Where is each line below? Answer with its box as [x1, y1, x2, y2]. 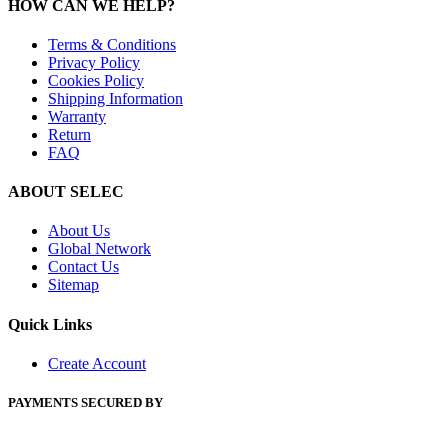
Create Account [48, 354, 146, 372]
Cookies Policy [48, 71, 144, 89]
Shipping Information [48, 89, 183, 107]
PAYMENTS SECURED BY [8, 395, 163, 411]
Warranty [48, 107, 106, 125]
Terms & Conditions [48, 35, 176, 53]
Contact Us [48, 258, 119, 276]
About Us [48, 222, 110, 240]
